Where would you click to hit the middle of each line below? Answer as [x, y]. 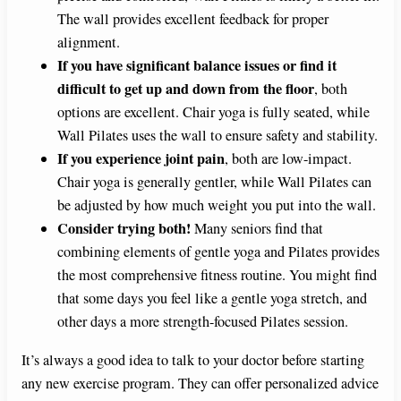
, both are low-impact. [288, 159]
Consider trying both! [124, 229]
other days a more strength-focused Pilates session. [203, 322]
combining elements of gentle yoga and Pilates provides [218, 252]
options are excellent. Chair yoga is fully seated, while [213, 112]
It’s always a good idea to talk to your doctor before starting [193, 359]
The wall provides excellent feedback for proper [193, 19]
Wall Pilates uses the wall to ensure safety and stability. [218, 136]
